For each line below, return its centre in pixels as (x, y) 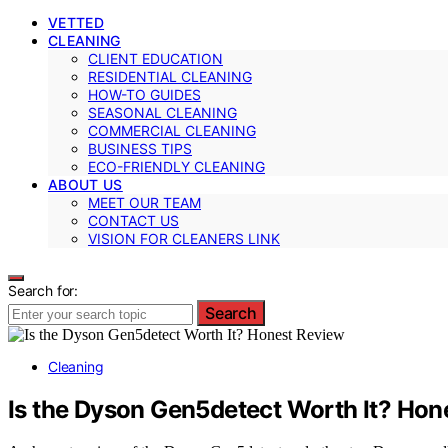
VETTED (76, 22)
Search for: (43, 290)
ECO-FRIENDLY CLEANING (176, 166)
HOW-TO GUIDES (144, 94)
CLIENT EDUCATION (155, 58)
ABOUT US (85, 184)
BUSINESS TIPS (140, 148)
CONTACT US (133, 220)
